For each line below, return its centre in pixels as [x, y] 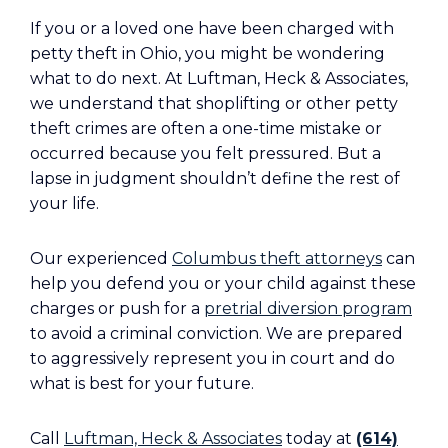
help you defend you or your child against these [223, 283]
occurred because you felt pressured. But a [205, 153]
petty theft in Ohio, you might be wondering [207, 53]
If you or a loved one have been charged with [212, 28]
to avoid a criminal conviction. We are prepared [216, 333]
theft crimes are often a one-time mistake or [206, 128]
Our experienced [101, 258]
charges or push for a [117, 308]
